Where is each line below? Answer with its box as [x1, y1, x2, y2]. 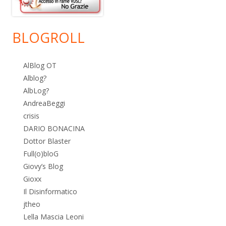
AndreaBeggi [23, 98, 65, 108]
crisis [23, 110, 39, 121]
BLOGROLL [12, 28, 85, 47]
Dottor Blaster [23, 136, 71, 146]
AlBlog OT [23, 60, 56, 70]
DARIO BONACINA [23, 123, 85, 133]
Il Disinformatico [23, 186, 77, 196]
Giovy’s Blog [23, 161, 63, 171]
